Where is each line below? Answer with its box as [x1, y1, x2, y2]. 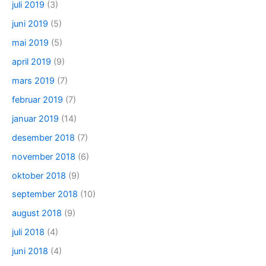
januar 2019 [12, 113, 59, 124]
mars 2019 [12, 75, 55, 86]
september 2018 [12, 189, 78, 200]
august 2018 [12, 208, 62, 219]
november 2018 [12, 151, 75, 162]
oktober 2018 [12, 170, 66, 181]
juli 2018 [12, 227, 45, 238]
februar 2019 [12, 94, 63, 105]
